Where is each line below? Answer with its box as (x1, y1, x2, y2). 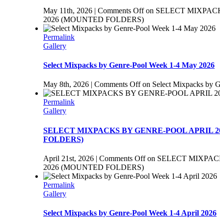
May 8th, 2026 (43, 80, 89, 89)
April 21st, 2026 (43, 154, 94, 163)
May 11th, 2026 (43, 6, 92, 15)
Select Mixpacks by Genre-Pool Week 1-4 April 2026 (43, 209, 217, 218)
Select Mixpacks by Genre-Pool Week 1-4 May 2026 (43, 61, 215, 70)
